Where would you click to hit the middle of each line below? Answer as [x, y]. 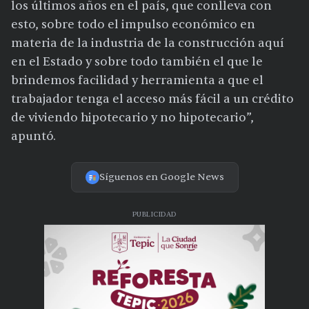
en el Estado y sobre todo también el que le [137, 62]
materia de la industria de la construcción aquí [148, 43]
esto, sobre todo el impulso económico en [133, 25]
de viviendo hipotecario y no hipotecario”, [132, 118]
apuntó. [33, 137]
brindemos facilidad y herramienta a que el [137, 81]
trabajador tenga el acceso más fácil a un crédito [152, 99]
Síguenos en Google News [161, 177]
